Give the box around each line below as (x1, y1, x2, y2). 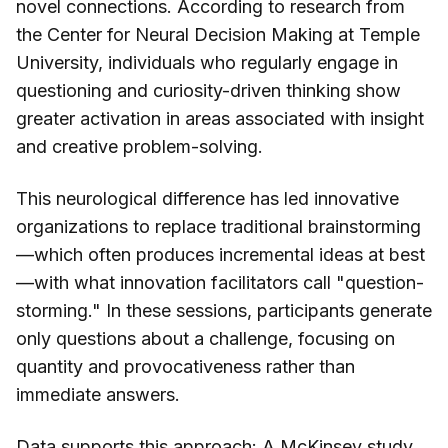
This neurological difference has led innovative (16, 188, 399, 210)
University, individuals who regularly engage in (16, 52, 398, 74)
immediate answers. (16, 384, 180, 406)
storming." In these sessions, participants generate (16, 300, 432, 322)
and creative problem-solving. (16, 136, 263, 158)
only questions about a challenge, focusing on (16, 328, 395, 350)
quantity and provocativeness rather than (16, 356, 355, 378)
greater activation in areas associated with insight (16, 108, 424, 130)
